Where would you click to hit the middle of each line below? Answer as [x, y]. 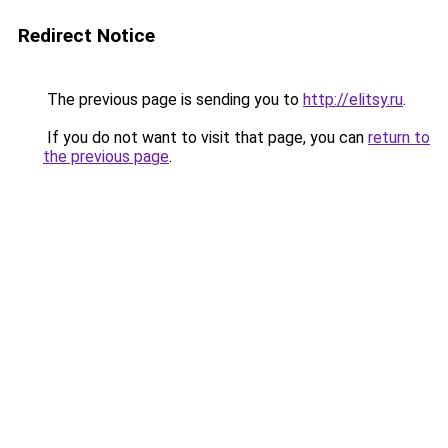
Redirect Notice [86, 35]
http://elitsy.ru [353, 99]
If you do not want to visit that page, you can [205, 137]
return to [399, 137]
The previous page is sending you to [173, 99]
